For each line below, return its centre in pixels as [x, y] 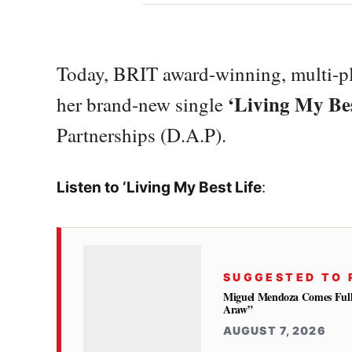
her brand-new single [140, 104]
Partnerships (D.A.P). [141, 135]
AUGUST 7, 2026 [275, 331]
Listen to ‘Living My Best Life [159, 188]
